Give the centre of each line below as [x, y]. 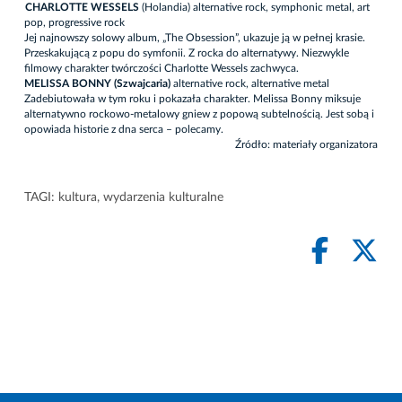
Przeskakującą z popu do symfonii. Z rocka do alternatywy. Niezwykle [187, 53]
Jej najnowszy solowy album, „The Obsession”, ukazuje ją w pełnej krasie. [195, 38]
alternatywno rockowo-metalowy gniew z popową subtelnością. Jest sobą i [199, 114]
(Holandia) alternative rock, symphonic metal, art [254, 8]
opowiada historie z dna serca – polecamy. [124, 130]
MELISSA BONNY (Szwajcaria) [97, 84]
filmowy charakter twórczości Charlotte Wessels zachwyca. [162, 69]
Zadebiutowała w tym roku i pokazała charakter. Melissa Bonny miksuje [192, 99]
